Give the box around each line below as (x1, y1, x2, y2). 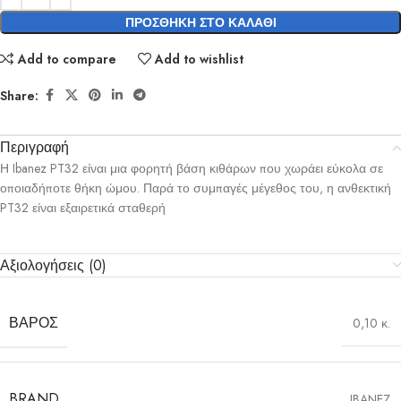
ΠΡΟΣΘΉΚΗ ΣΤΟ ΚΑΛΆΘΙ (124, 13, 277, 32)
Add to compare (17, 49, 116, 68)
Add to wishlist (155, 49, 244, 68)
